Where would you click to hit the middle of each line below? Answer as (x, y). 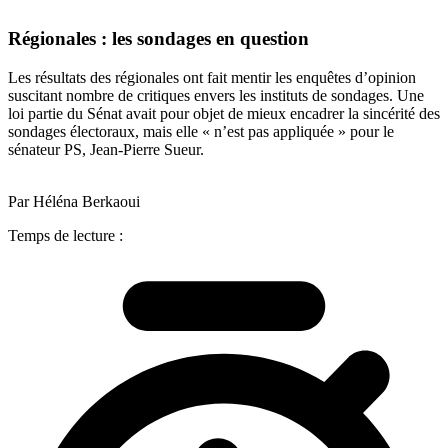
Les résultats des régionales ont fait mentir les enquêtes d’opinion (212, 77)
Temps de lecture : (65, 235)
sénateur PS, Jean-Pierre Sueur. (106, 149)
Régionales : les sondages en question (158, 39)
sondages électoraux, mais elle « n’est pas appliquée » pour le (201, 131)
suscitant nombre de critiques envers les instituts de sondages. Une (216, 95)
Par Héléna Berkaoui (74, 201)
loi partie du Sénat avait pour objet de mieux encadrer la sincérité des (224, 113)
